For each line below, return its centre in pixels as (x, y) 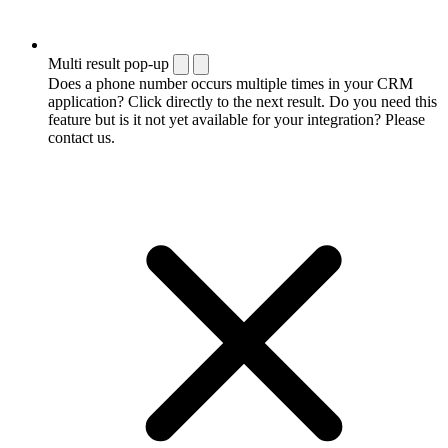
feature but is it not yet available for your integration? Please (236, 119)
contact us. (81, 137)
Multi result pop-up (108, 63)
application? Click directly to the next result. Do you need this (242, 101)
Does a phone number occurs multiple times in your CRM (230, 83)
